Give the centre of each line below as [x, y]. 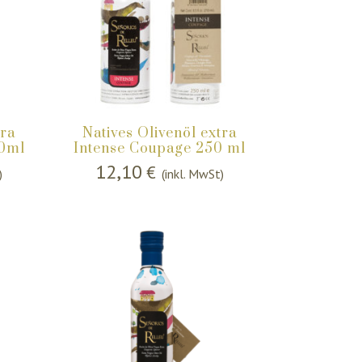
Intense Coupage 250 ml [160, 149]
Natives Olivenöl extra [160, 134]
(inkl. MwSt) [193, 174]
